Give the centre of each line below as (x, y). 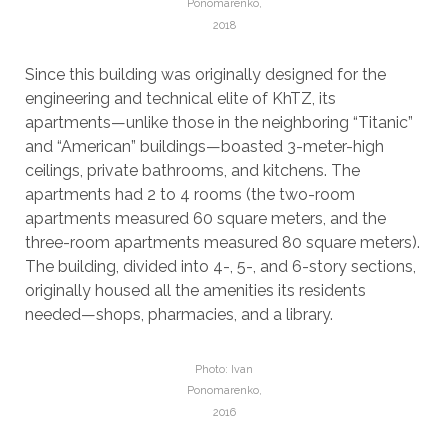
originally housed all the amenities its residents (195, 290)
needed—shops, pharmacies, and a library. (178, 314)
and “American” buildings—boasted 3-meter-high (204, 146)
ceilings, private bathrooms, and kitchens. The (192, 170)
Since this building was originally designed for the (205, 74)
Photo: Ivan (224, 369)
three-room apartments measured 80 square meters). (222, 242)
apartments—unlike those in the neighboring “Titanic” (218, 122)
